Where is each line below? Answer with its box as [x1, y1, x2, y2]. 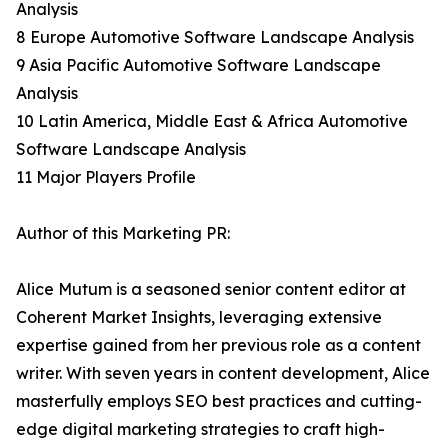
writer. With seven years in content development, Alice [16, 363, 430, 384]
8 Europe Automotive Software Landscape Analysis [16, 27, 414, 48]
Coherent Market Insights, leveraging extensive [16, 307, 382, 328]
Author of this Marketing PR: [16, 223, 230, 244]
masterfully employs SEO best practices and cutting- [16, 391, 422, 412]
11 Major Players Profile [16, 167, 196, 188]
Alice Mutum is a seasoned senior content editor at [16, 279, 406, 300]
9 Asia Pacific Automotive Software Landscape [16, 55, 381, 76]
